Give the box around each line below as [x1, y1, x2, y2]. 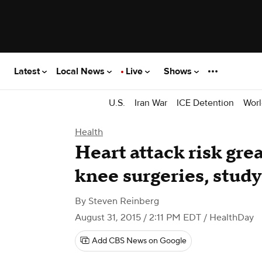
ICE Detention [177, 96, 234, 109]
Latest [14, 65, 42, 77]
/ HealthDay [201, 212, 254, 223]
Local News [56, 65, 107, 77]
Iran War [135, 96, 167, 109]
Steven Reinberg [88, 195, 159, 207]
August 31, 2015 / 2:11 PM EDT [75, 212, 201, 223]
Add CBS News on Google [92, 236, 187, 246]
